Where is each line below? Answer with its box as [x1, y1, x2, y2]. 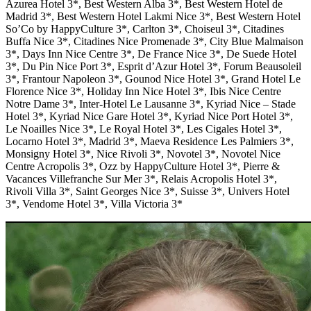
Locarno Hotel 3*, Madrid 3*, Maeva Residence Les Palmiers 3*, [6, 135, 294, 147]
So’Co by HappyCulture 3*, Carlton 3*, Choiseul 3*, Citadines [6, 22, 284, 35]
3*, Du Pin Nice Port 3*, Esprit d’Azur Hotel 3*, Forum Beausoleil [6, 60, 301, 72]
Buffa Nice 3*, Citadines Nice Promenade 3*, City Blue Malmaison [6, 35, 303, 47]
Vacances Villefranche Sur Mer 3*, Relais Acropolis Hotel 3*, [6, 172, 277, 185]
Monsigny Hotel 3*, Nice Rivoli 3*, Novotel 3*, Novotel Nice [6, 147, 280, 160]
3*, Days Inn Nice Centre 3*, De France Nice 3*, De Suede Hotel [6, 47, 296, 60]
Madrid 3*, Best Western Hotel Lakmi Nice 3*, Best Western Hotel [6, 10, 301, 22]
